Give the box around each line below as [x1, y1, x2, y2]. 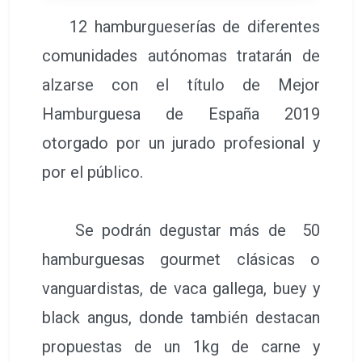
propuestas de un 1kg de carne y [42, 336, 320, 356]
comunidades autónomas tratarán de [42, 45, 320, 65]
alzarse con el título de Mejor [42, 74, 320, 95]
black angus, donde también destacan [42, 307, 320, 327]
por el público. [42, 162, 151, 182]
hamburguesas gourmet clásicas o [42, 249, 320, 269]
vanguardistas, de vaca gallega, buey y [42, 278, 320, 298]
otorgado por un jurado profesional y [42, 133, 320, 153]
